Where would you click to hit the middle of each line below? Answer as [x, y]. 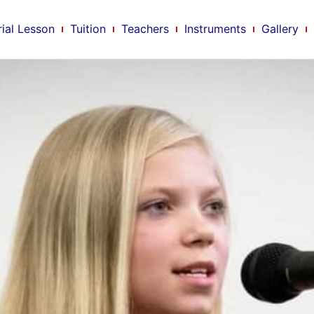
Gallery [280, 29]
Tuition [88, 29]
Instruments [215, 29]
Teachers [145, 29]
